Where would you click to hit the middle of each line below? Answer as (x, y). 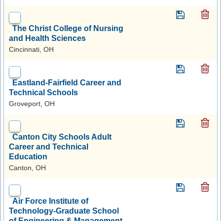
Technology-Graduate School (64, 211)
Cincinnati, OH (31, 49)
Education (28, 156)
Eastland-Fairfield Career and (67, 82)
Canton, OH (27, 167)
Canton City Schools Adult (62, 137)
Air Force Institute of (50, 201)
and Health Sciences (47, 38)
